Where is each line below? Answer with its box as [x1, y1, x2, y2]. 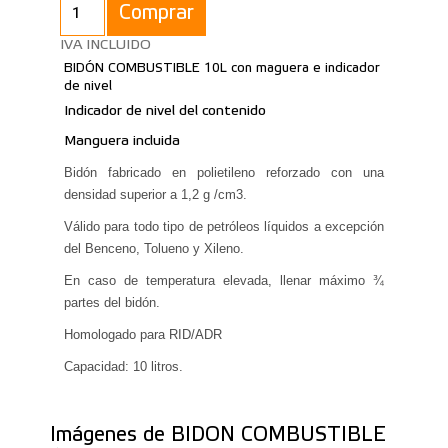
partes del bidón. [63, 295, 160, 311]
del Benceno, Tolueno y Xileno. [63, 241, 244, 257]
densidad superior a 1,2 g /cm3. [63, 187, 247, 203]
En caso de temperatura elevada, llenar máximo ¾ [63, 273, 385, 289]
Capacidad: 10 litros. [63, 359, 183, 375]
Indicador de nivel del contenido [63, 105, 266, 119]
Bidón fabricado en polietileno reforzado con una [63, 165, 385, 181]
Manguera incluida [63, 135, 180, 149]
